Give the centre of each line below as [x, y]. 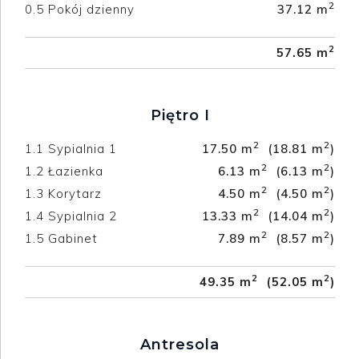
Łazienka [76, 171]
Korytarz [75, 193]
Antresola [180, 344]
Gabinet [73, 238]
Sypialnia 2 [83, 216]
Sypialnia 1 [83, 148]
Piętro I [180, 115]
